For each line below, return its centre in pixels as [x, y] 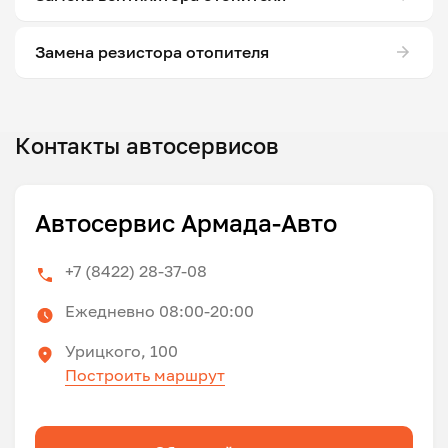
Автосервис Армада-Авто [186, 222]
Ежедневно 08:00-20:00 [159, 310]
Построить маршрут [145, 374]
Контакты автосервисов [147, 145]
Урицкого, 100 [121, 350]
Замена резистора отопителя [152, 52]
